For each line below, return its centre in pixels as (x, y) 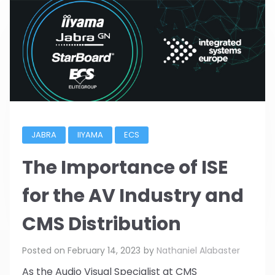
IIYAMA (90, 134)
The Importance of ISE (125, 167)
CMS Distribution (102, 224)
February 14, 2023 (104, 251)
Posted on (45, 251)
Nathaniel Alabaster (198, 251)
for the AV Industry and (133, 196)
